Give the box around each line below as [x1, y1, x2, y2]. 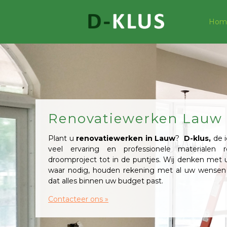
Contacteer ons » [48, 195, 108, 204]
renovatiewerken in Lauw [76, 134, 175, 143]
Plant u [48, 134, 76, 143]
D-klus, [184, 134, 211, 143]
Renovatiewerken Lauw [48, 110, 222, 127]
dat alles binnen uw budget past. [48, 176, 165, 185]
